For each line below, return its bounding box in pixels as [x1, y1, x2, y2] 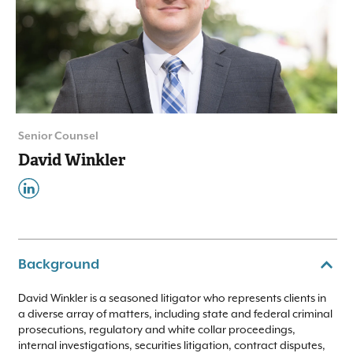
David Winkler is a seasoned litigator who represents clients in [18, 292, 326, 304]
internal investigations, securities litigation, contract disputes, [18, 339, 325, 351]
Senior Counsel [18, 130, 98, 143]
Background [18, 257, 99, 273]
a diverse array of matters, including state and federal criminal [18, 307, 333, 320]
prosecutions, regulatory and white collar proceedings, [18, 323, 295, 336]
